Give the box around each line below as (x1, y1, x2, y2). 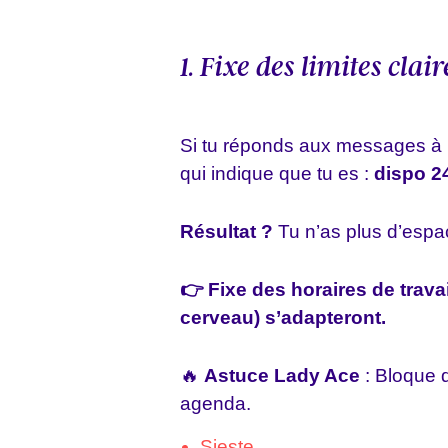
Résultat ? (180, 221, 273, 243)
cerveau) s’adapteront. (180, 307, 386, 329)
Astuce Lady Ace (204, 365, 360, 387)
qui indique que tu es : (180, 163, 374, 185)
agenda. (180, 393, 251, 415)
